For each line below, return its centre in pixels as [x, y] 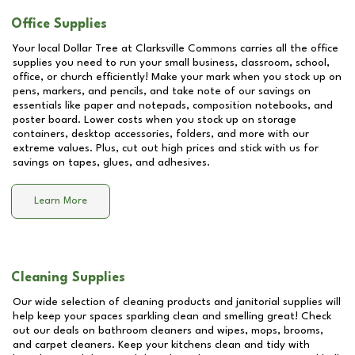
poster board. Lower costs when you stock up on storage [155, 120]
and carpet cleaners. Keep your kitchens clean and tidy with [161, 345]
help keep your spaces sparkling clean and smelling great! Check [172, 316]
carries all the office [288, 48]
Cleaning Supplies [68, 278]
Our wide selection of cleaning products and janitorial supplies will [177, 302]
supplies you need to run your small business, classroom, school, [171, 63]
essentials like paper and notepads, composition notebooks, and [173, 105]
